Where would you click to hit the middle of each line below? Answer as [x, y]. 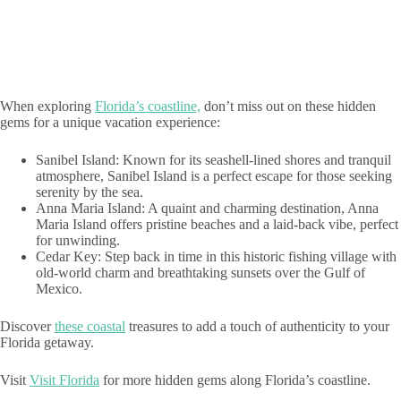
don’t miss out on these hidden [288, 107]
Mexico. [59, 289]
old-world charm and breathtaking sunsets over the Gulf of [200, 273]
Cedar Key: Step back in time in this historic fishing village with [216, 257]
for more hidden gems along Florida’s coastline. [235, 380]
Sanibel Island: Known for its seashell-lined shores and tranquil [213, 160]
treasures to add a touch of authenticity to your [257, 327]
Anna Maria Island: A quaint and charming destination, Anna [207, 209]
